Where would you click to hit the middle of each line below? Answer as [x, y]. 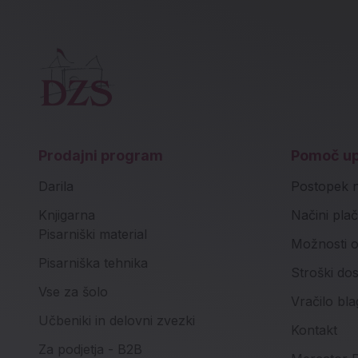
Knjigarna [67, 215]
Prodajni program [101, 155]
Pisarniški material [93, 234]
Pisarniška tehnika [93, 263]
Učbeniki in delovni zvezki [117, 320]
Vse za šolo [73, 292]
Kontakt [314, 330]
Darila [56, 186]
